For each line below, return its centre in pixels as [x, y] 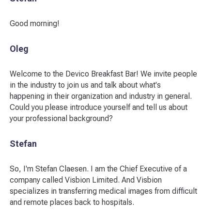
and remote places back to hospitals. [72, 202]
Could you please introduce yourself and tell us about [99, 107]
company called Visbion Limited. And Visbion [86, 180]
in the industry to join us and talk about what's [85, 85]
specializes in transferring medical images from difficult [103, 191]
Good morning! [35, 23]
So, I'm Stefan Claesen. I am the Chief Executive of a [98, 169]
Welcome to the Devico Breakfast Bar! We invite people [103, 74]
